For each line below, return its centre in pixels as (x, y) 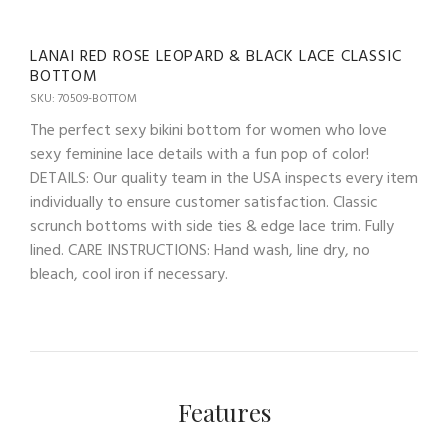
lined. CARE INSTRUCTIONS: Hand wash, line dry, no (200, 251)
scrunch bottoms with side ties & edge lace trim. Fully (212, 227)
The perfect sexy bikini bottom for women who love (208, 131)
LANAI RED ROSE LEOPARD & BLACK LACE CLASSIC (216, 57)
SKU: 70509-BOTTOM (83, 99)
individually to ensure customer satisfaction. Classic (204, 203)
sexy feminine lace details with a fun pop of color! (199, 155)
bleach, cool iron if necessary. (129, 275)
